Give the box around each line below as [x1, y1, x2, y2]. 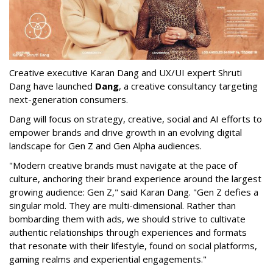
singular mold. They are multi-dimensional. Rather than [9, 199, 236, 212]
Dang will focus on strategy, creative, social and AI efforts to [9, 113, 262, 126]
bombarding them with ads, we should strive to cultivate [9, 213, 246, 225]
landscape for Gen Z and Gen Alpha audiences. [9, 140, 202, 152]
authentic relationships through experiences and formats [9, 226, 247, 239]
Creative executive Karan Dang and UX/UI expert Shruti [9, 66, 242, 79]
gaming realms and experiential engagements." [9, 253, 207, 266]
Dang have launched [9, 80, 95, 93]
